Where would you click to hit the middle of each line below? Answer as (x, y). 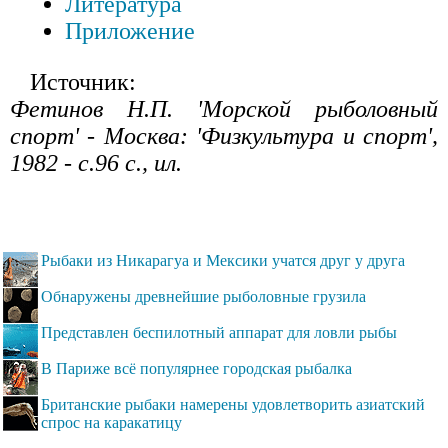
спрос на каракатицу (111, 423)
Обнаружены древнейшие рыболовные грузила (203, 297)
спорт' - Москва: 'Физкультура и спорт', (224, 136)
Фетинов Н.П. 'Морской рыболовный (224, 109)
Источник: (83, 82)
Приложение (130, 31)
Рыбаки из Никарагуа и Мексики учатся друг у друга (223, 261)
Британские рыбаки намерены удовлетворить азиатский (233, 405)
